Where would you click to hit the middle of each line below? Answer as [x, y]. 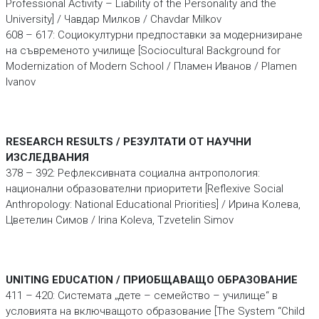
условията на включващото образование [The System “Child [155, 311]
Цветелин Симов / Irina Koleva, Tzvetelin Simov [119, 220]
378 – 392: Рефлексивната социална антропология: [132, 173]
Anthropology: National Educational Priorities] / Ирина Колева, [153, 204]
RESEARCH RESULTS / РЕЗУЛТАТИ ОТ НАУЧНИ [128, 142]
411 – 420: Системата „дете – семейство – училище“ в [141, 296]
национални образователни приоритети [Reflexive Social [144, 189]
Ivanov [20, 82]
